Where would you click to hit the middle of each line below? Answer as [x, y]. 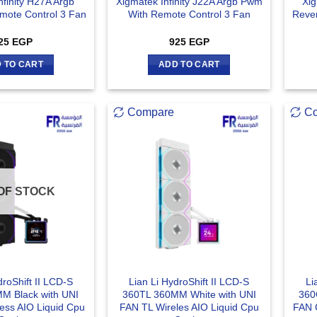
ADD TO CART [189, 65]
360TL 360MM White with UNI [189, 294]
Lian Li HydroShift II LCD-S [189, 281]
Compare [151, 112]
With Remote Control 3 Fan [189, 15]
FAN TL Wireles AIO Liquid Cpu [189, 307]
